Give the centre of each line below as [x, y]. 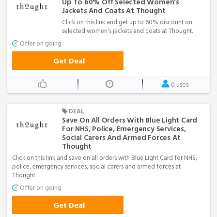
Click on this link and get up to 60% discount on [127, 22]
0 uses [179, 84]
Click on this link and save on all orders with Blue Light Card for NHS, [105, 158]
